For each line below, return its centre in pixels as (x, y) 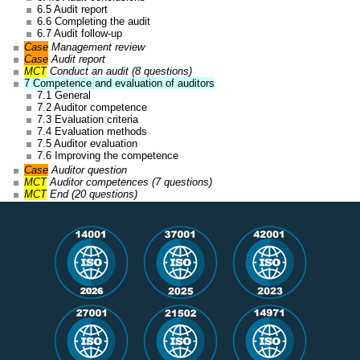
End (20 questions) (92, 194)
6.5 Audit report (72, 9)
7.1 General (63, 96)
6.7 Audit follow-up (79, 33)
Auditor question (88, 170)
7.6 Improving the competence (107, 156)
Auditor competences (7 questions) (130, 182)
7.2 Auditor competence (92, 108)
